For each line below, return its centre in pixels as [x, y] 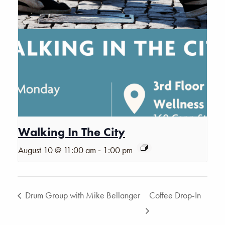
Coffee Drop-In [175, 195]
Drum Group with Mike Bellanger [82, 195]
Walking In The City [72, 132]
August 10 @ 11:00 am [57, 150]
